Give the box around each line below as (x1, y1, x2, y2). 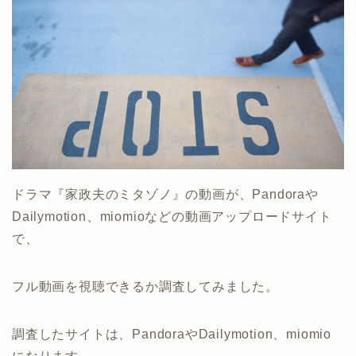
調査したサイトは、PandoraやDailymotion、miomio (12, 327, 331, 341)
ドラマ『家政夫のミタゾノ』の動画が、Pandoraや (12, 187, 319, 201)
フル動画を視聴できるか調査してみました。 (12, 279, 279, 293)
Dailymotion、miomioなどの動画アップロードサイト (12, 209, 332, 223)
